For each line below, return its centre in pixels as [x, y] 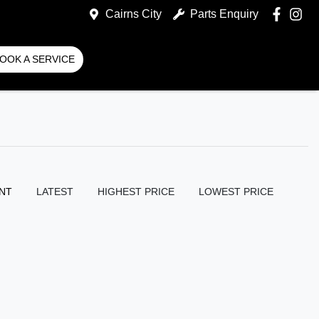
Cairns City [133, 14]
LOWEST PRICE [236, 192]
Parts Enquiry [224, 14]
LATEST [55, 192]
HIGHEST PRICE [136, 192]
